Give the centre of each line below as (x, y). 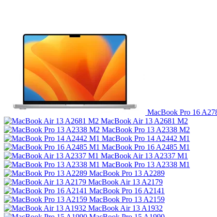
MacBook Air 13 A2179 (125, 182)
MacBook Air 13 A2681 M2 (144, 121)
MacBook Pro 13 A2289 (127, 173)
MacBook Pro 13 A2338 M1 (146, 164)
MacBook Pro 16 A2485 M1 (146, 147)
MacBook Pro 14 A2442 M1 (146, 138)
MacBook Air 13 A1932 (125, 208)
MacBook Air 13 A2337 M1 (144, 155)
